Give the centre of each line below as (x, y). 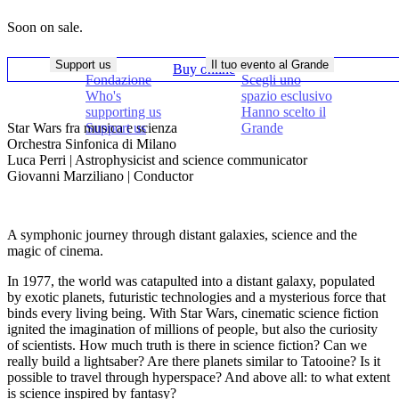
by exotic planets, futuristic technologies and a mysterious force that (196, 297)
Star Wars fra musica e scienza (92, 127)
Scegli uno (271, 80)
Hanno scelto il (283, 112)
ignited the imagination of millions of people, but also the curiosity (192, 329)
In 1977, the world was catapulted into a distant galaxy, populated (191, 281)
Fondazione (118, 80)
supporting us (123, 112)
